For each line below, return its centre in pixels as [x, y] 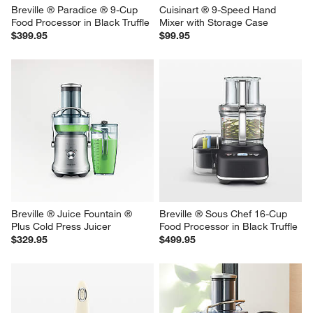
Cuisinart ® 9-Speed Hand [219, 146]
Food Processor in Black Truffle [81, 158]
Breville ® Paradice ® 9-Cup [76, 146]
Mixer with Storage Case [214, 158]
